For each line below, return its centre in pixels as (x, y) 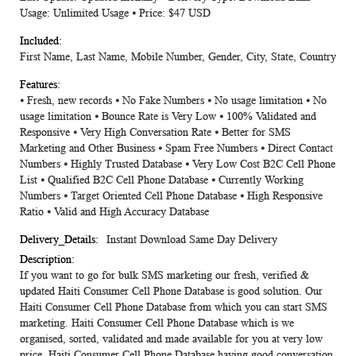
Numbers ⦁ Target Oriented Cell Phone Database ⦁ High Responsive (171, 196)
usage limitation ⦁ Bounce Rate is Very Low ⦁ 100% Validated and (168, 116)
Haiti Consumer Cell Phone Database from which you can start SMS (174, 307)
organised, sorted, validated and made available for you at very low (171, 339)
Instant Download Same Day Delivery (192, 240)
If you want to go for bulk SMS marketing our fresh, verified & (164, 275)
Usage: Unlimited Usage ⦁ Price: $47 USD (117, 13)
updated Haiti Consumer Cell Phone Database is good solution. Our (171, 291)
